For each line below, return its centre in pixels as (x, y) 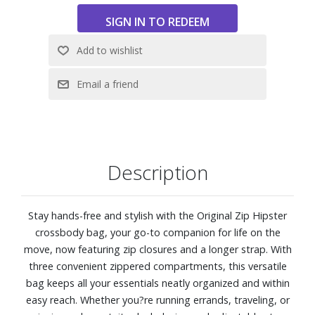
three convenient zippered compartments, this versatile (157, 266)
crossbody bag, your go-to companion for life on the (157, 232)
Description (157, 172)
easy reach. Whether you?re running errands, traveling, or (157, 300)
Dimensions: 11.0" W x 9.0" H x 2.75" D (110, 19)
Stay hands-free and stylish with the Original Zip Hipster (157, 215)
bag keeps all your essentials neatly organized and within (157, 283)
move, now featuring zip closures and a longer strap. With (157, 249)
